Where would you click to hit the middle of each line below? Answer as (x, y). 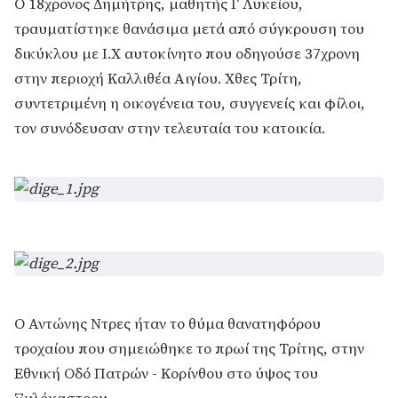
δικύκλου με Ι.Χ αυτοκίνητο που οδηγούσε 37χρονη (187, 54)
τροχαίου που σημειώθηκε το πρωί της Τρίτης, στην (189, 349)
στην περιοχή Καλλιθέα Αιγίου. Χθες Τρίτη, (158, 79)
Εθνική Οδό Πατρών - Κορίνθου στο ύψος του (166, 374)
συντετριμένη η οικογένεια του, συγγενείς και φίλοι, (190, 104)
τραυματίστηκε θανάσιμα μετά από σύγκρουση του (189, 29)
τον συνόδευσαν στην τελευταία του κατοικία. (170, 129)
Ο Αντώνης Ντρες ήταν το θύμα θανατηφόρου (167, 324)
